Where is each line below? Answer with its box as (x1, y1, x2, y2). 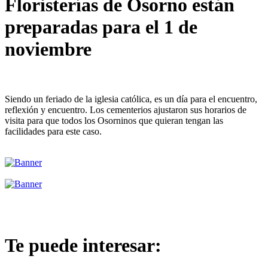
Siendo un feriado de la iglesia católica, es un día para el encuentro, (5, 93, 257, 104)
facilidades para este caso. (5, 126, 102, 136)
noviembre (5, 38, 92, 60)
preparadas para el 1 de (5, 16, 197, 38)
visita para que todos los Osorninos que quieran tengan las (5, 115, 223, 126)
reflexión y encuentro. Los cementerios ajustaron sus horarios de (5, 104, 246, 115)
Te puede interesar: (5, 234, 162, 257)
